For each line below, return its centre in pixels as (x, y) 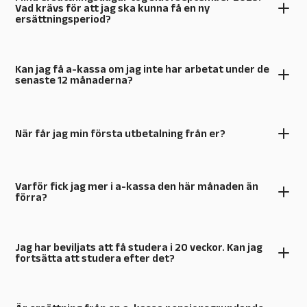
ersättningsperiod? (63, 19)
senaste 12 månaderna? (74, 80)
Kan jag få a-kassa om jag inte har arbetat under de (142, 69)
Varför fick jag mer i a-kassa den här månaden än (137, 186)
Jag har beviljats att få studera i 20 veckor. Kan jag (139, 247)
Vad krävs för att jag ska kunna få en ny (112, 8)
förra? (31, 197)
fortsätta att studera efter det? (95, 258)
